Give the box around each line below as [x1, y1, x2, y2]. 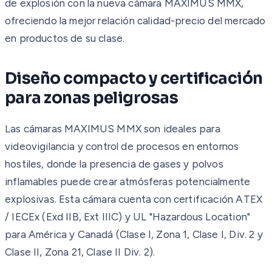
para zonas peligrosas [5, 87, 178, 108]
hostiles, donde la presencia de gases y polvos [5, 157, 223, 170]
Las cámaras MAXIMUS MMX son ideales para [5, 122, 220, 135]
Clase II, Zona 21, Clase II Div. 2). [5, 245, 155, 258]
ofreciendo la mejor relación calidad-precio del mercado [5, 14, 266, 27]
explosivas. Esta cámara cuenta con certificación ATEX [5, 192, 263, 205]
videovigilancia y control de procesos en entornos [5, 140, 239, 152]
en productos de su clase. [5, 32, 125, 44]
